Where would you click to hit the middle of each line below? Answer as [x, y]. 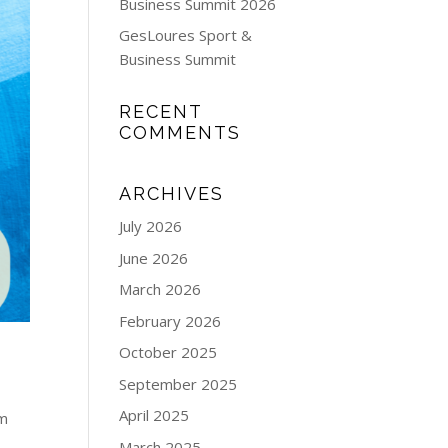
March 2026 [160, 289]
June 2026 [154, 257]
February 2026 [170, 320]
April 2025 [154, 415]
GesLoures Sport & [186, 35]
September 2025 [178, 383]
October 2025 [168, 352]
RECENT [161, 111]
